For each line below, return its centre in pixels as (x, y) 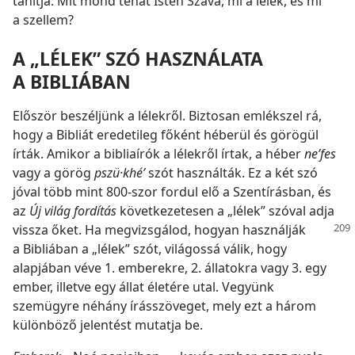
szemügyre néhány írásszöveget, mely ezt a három (164, 306)
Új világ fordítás (73, 211)
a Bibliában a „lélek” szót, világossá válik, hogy (150, 249)
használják (274, 230)
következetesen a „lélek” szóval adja (225, 211)
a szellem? (43, 20)
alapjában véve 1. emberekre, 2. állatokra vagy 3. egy (170, 268)
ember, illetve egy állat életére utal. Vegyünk (143, 287)
